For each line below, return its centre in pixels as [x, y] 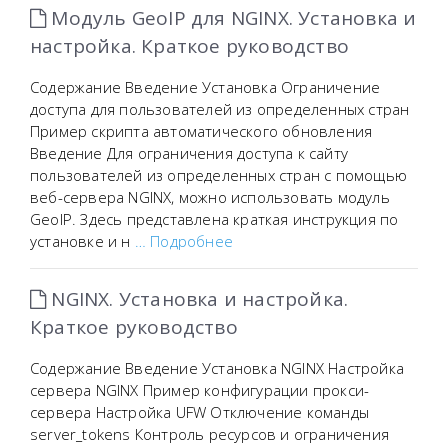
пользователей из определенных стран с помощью [218, 175]
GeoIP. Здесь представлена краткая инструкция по [214, 219]
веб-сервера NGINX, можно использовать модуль [210, 197]
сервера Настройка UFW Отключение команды [199, 412]
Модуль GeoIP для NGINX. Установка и [231, 18]
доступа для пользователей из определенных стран [220, 109]
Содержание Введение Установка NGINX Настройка [217, 368]
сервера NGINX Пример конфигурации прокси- [200, 390]
